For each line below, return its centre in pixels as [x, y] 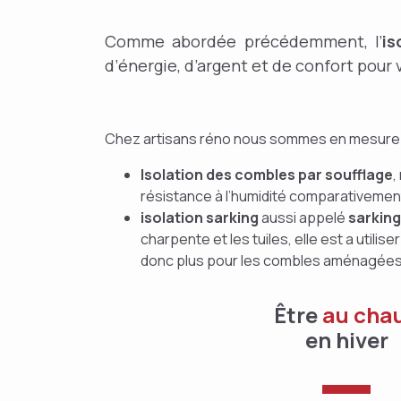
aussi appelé [303, 218]
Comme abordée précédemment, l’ [244, 41]
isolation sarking [200, 218]
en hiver [346, 340]
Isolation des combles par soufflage [267, 175]
